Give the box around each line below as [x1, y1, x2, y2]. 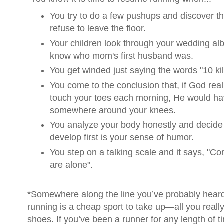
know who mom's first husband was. [50, 50, 193, 61]
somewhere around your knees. [50, 105, 176, 115]
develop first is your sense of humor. [50, 132, 194, 143]
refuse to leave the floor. [50, 23, 146, 34]
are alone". [50, 159, 93, 170]
